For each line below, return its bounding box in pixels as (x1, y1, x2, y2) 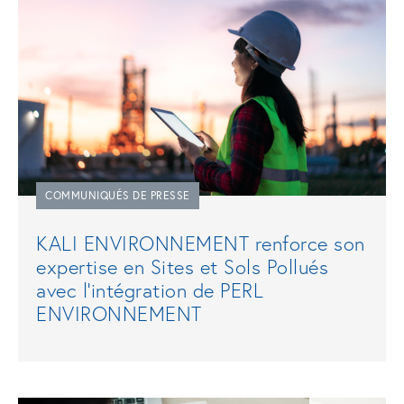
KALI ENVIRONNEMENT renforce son (36, 230, 365, 256)
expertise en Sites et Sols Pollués (36, 253, 328, 280)
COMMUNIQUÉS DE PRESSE (45, 188, 190, 202)
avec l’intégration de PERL (36, 277, 263, 303)
